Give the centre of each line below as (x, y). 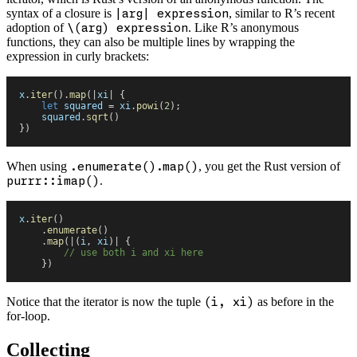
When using (38, 167)
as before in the (294, 302)
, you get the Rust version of (269, 167)
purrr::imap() (53, 181)
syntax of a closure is (61, 14)
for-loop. (28, 316)
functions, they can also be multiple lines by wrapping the (151, 42)
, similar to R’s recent (282, 14)
